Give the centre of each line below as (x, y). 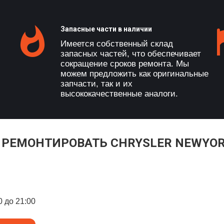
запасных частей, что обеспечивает (131, 54)
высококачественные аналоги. (119, 94)
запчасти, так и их (96, 84)
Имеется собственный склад (117, 44)
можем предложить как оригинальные (134, 74)
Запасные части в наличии (106, 29)
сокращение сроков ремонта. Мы (125, 64)
